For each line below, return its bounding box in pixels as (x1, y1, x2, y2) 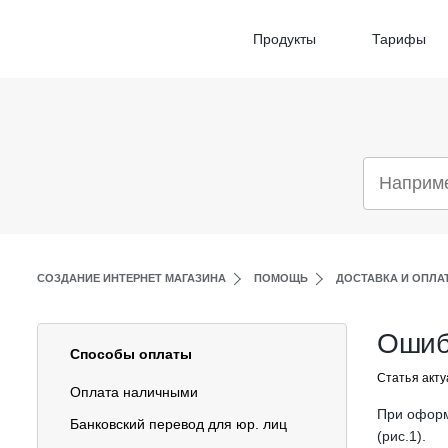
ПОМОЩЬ (254, 272, 308, 284)
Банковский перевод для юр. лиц (70, 416, 287, 432)
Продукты (253, 31, 316, 47)
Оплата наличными (70, 384, 198, 400)
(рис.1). (377, 428, 426, 444)
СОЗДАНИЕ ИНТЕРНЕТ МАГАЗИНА (37, 272, 226, 284)
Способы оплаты (70, 346, 192, 362)
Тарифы (372, 31, 426, 47)
